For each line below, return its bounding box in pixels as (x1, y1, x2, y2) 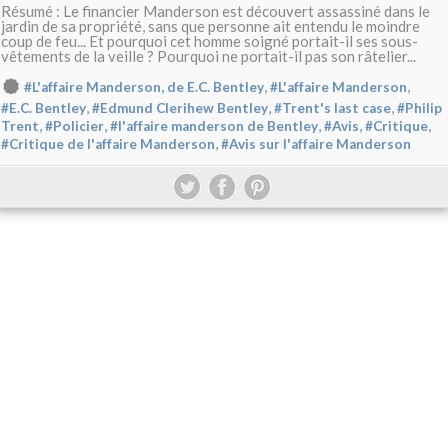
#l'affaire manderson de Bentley (110, 118, 318, 135)
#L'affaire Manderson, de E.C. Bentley (24, 79, 264, 96)
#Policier (45, 118, 104, 135)
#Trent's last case (274, 100, 391, 117)
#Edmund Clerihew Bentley (92, 100, 268, 117)
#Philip (397, 100, 442, 117)
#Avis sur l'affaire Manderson (221, 136, 411, 153)
